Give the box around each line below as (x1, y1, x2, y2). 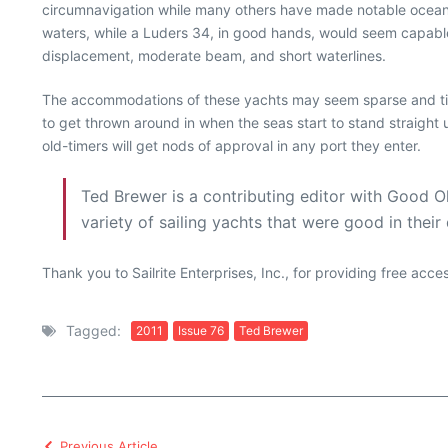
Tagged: (66, 322, 121, 339)
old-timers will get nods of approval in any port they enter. (42, 137, 421, 154)
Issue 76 (178, 322, 224, 338)
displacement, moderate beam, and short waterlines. (42, 47, 386, 64)
